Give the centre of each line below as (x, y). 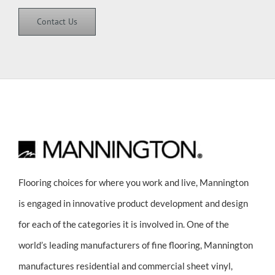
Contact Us (57, 21)
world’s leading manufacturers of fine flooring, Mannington (136, 245)
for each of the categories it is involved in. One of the (124, 224)
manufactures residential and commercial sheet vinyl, (126, 265)
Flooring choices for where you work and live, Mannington (134, 182)
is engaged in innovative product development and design (133, 203)
